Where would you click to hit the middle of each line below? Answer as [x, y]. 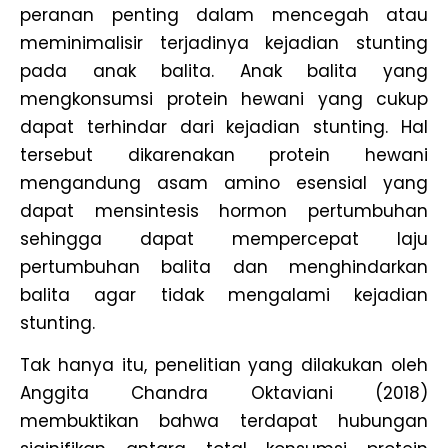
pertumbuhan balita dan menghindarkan [224, 266]
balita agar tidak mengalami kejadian [224, 294]
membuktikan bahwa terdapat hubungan [224, 421]
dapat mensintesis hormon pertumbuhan [224, 210]
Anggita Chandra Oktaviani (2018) [224, 393]
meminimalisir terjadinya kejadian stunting [224, 42]
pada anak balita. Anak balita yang [224, 70]
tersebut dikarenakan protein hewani [224, 154]
